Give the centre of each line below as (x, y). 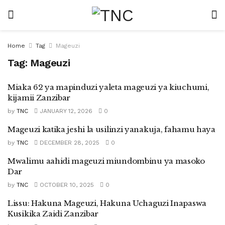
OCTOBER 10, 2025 (66, 185)
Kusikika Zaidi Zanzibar (53, 214)
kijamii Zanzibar (39, 98)
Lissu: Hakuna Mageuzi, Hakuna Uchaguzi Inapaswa (107, 203)
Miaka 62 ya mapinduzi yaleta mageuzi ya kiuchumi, (108, 87)
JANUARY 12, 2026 (65, 111)
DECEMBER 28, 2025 (69, 143)
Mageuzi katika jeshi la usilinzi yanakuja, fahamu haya (111, 129)
